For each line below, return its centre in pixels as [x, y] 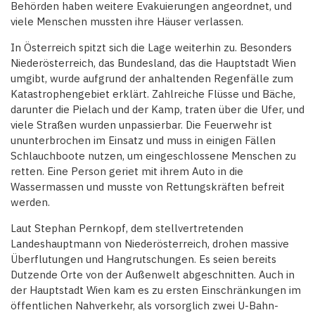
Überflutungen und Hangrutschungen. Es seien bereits [143, 259]
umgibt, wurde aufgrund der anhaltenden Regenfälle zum [152, 79]
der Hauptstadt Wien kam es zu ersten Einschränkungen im [156, 290]
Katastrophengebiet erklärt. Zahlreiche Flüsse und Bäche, [153, 94]
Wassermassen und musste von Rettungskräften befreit [148, 187]
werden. [30, 202]
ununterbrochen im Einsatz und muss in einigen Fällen [143, 141]
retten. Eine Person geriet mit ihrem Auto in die [127, 172]
